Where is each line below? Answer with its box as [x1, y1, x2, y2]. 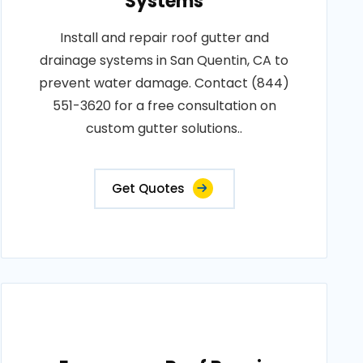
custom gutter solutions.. [86, 119, 243, 138]
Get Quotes [111, 180, 185, 197]
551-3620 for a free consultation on [52, 96, 276, 115]
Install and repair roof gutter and [59, 28, 269, 47]
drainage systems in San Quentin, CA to [40, 51, 289, 70]
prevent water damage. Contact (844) [39, 74, 290, 92]
